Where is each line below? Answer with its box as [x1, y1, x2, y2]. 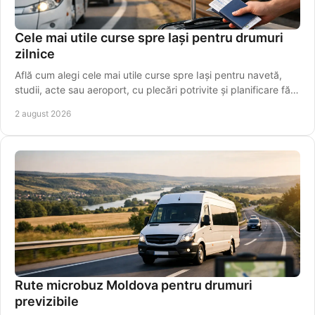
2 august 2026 [15, 108, 71, 119]
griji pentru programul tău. [15, 98, 134, 110]
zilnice [15, 46, 55, 61]
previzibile [15, 293, 79, 309]
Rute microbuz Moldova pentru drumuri [15, 277, 252, 292]
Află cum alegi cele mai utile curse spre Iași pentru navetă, [15, 68, 282, 81]
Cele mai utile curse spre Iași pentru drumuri [15, 30, 283, 45]
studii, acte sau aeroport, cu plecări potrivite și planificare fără [15, 83, 300, 96]
